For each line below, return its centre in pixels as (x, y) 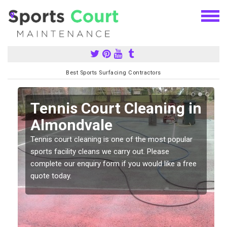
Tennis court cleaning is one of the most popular (111, 139)
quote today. (51, 176)
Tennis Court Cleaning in (116, 108)
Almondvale (71, 125)
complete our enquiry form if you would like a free (113, 163)
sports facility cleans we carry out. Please (100, 151)
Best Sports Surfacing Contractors (113, 72)
